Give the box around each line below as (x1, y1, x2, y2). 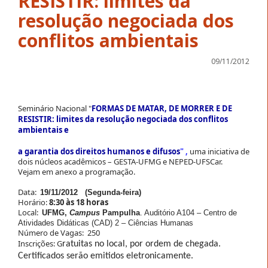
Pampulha (102, 208, 140, 217)
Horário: (18, 196, 49, 208)
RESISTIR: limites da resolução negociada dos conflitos (18, 113, 228, 124)
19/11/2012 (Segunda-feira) (40, 187, 141, 197)
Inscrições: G (18, 237, 62, 249)
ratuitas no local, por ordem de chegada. (62, 239, 221, 249)
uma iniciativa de (190, 145, 249, 157)
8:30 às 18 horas (49, 196, 108, 208)
